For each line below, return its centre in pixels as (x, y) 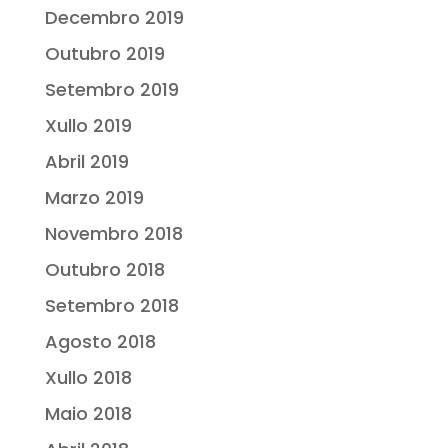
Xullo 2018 (88, 378)
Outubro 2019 (104, 54)
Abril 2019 (86, 162)
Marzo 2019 (94, 198)
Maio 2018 (88, 414)
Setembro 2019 (111, 90)
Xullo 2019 (88, 126)
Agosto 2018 (100, 342)
